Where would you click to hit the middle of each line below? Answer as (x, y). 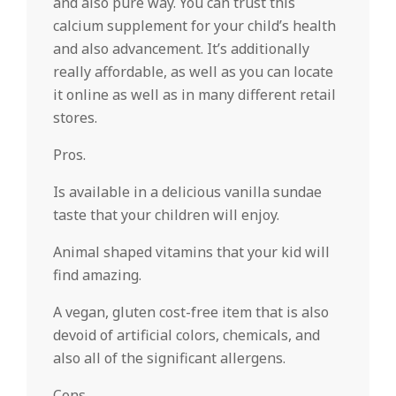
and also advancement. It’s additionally (181, 49)
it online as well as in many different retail (194, 95)
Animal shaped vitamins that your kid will (191, 252)
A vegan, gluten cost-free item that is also (191, 312)
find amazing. (97, 275)
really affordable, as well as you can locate (193, 72)
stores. (75, 118)
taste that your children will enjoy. (166, 215)
